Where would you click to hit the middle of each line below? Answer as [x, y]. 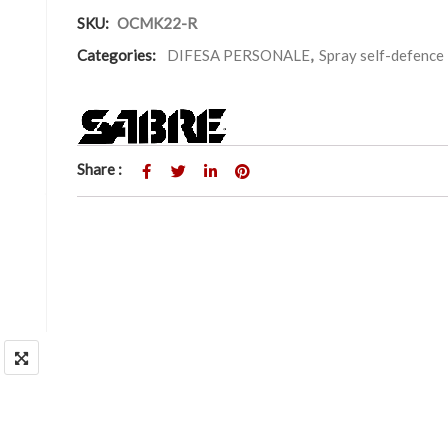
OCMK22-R [156, 22]
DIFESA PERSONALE [238, 54]
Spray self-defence [381, 54]
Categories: [116, 54]
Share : [99, 168]
